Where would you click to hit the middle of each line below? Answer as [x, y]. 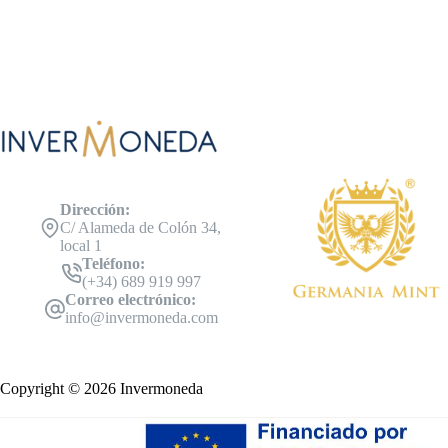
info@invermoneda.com [142, 318]
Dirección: [95, 210]
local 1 [81, 246]
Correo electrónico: [131, 300]
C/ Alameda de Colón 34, [140, 228]
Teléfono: [114, 264]
